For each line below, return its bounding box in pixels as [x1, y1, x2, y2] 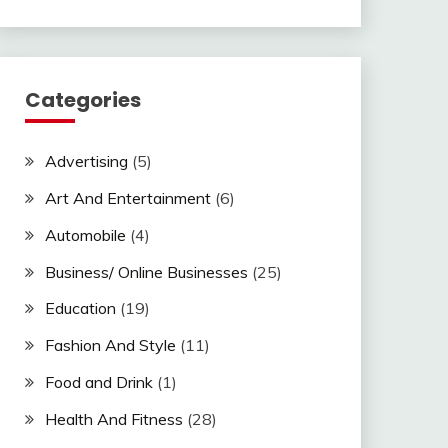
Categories [24, 86, 141, 115]
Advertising [44, 151, 128, 172]
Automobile [44, 224, 126, 245]
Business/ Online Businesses [44, 261, 248, 282]
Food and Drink [44, 371, 153, 392]
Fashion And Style [44, 335, 176, 356]
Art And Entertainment [44, 187, 211, 208]
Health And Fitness [44, 408, 183, 429]
